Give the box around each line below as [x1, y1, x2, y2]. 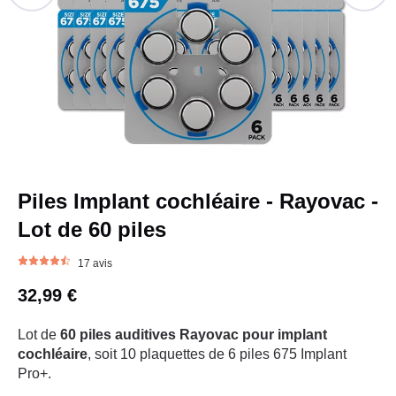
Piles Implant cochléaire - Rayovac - [18, 189, 378, 214]
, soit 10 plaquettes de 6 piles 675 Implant [88, 346, 346, 362]
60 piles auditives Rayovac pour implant [60, 327, 327, 343]
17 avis [78, 257, 112, 270]
